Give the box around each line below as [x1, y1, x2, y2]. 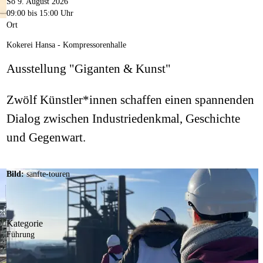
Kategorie [6, 218, 43, 229]
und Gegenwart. [6, 130, 86, 145]
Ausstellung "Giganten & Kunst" [6, 62, 171, 76]
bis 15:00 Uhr [25, 9, 73, 18]
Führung [6, 230, 35, 240]
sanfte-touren [26, 170, 70, 179]
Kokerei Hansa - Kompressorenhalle [6, 41, 126, 50]
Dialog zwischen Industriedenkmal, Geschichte [6, 112, 240, 126]
